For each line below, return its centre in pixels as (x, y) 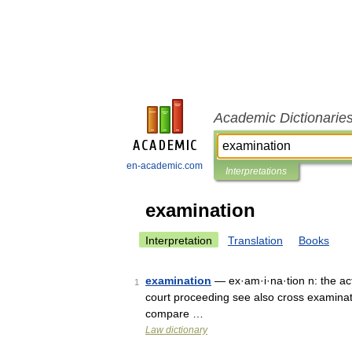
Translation (255, 240)
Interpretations (256, 171)
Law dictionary (176, 330)
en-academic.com (165, 166)
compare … (174, 313)
